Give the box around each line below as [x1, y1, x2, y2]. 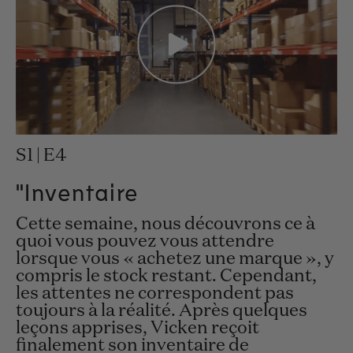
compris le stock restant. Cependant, [16, 268, 317, 286]
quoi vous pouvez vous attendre [16, 233, 274, 251]
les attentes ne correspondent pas [16, 285, 294, 303]
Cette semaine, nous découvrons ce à [16, 216, 315, 234]
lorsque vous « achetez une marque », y [16, 251, 334, 269]
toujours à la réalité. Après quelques [16, 303, 307, 321]
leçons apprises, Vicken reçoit [16, 320, 259, 338]
